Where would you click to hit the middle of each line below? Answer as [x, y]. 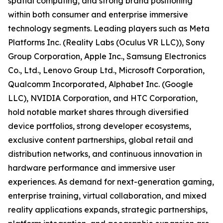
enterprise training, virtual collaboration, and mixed [107, 196]
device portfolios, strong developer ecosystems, [100, 126]
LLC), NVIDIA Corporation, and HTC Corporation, [103, 98]
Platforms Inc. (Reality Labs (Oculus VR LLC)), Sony [106, 43]
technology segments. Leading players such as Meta [109, 29]
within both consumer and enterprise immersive [98, 15]
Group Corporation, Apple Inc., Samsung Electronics [107, 56]
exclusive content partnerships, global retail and [101, 140]
